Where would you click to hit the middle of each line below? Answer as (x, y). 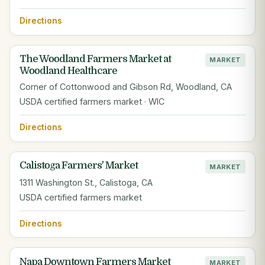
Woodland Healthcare (68, 71)
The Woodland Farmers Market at (95, 59)
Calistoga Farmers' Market (79, 166)
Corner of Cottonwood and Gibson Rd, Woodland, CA (126, 86)
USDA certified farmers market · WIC (92, 101)
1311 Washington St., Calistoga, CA (86, 183)
